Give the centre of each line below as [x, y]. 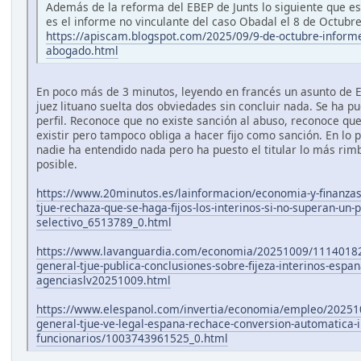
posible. [57, 164]
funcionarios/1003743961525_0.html [132, 338]
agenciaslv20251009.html [104, 280]
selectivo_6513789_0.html [104, 222]
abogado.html [82, 51]
